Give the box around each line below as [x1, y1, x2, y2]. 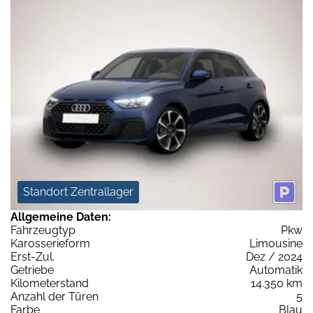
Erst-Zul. [10, 249, 54, 263]
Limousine [249, 236, 303, 250]
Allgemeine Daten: [10, 210, 111, 224]
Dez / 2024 [246, 249, 303, 263]
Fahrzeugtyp [10, 223, 75, 237]
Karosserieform [10, 236, 90, 250]
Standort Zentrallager [23, 184, 133, 198]
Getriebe [10, 263, 54, 277]
